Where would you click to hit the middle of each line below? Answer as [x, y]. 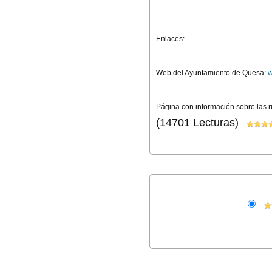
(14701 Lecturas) [197, 123]
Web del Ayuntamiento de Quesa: [212, 73]
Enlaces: [170, 39]
